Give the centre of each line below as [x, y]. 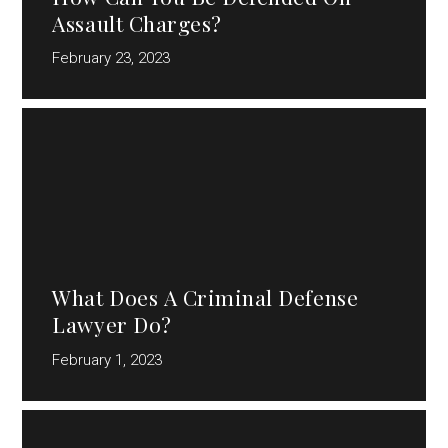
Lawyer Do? [112, 324]
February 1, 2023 [107, 359]
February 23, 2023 [111, 58]
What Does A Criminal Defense [205, 297]
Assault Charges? [137, 22]
